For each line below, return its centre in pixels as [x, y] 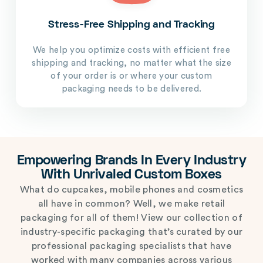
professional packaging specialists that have [131, 246]
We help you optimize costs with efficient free [131, 50]
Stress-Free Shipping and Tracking [131, 25]
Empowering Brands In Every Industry [131, 161]
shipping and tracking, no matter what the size [131, 63]
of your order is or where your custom [131, 76]
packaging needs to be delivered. [131, 89]
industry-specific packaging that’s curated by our [131, 232]
